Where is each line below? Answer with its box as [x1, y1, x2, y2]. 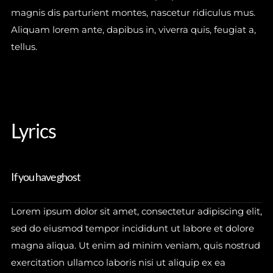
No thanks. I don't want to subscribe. [77, 163, 196, 171]
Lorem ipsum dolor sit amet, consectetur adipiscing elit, [10, 205, 262, 217]
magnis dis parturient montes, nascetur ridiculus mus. [10, 7, 255, 18]
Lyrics [10, 119, 56, 143]
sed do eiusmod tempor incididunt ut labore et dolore [10, 222, 254, 234]
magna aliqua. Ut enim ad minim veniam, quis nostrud [10, 239, 260, 251]
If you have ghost [10, 170, 80, 183]
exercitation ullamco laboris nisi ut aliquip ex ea [10, 257, 225, 268]
